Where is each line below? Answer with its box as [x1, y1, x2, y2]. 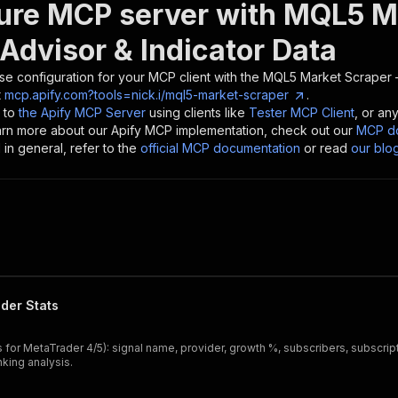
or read [304, 140, 347, 155]
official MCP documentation [140, 140, 300, 155]
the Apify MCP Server [19, 105, 146, 120]
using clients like [149, 105, 245, 120]
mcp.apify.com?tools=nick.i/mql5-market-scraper [4, 87, 289, 102]
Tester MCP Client [249, 105, 354, 120]
